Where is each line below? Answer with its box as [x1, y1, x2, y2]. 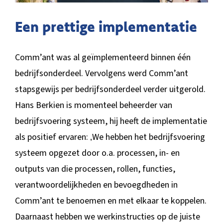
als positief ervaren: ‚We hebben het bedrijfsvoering [14, 130, 205, 143]
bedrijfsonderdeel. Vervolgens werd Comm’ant [14, 67, 188, 80]
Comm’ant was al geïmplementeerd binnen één [14, 51, 191, 64]
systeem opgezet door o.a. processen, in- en [14, 146, 180, 159]
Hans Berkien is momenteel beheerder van [14, 99, 172, 111]
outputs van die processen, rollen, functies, [14, 162, 175, 175]
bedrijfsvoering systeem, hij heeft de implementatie [14, 114, 207, 127]
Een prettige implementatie [14, 16, 197, 35]
